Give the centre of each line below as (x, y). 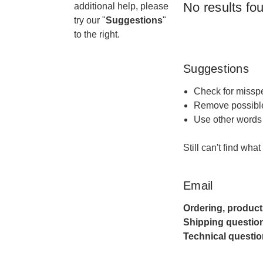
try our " (90, 20)
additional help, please (121, 6)
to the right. (97, 34)
